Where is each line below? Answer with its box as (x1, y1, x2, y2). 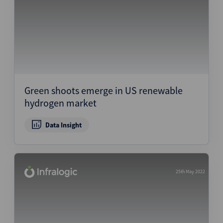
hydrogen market (24, 97, 97, 109)
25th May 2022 (176, 168, 205, 175)
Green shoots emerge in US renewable (24, 84, 183, 97)
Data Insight (45, 120, 82, 129)
